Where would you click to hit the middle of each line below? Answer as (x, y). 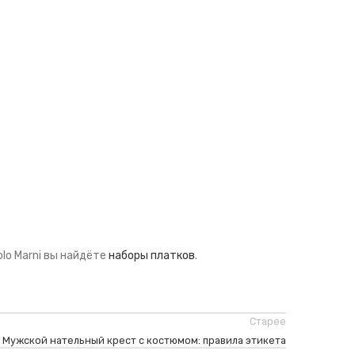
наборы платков (152, 256)
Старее (267, 321)
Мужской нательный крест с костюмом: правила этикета (144, 340)
